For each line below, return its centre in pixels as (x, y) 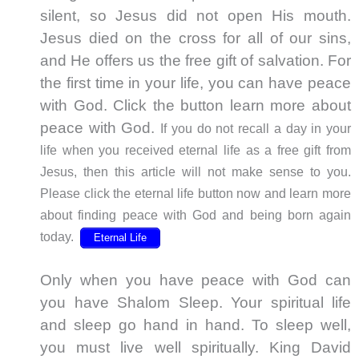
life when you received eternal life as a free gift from (196, 150)
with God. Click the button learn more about (196, 106)
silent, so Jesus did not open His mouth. (196, 16)
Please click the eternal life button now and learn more (196, 194)
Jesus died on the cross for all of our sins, (196, 38)
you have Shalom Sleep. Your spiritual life (196, 302)
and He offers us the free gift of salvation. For (196, 61)
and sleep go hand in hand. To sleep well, (196, 325)
